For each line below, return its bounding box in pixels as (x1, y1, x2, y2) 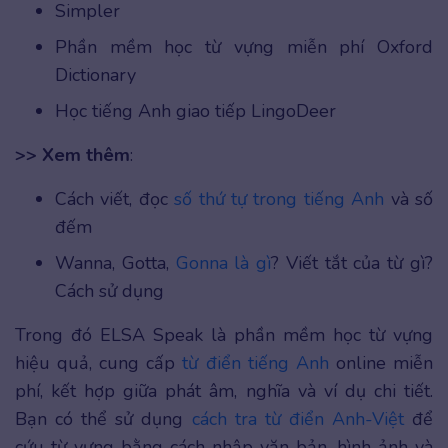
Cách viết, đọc (55, 187, 175, 212)
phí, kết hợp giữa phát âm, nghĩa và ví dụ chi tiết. (15, 379, 433, 404)
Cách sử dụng (55, 279, 164, 304)
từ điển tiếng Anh (182, 351, 329, 376)
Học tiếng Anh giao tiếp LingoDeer (55, 99, 336, 124)
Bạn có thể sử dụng (15, 407, 192, 432)
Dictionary (55, 63, 136, 88)
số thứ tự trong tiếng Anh (174, 187, 385, 212)
